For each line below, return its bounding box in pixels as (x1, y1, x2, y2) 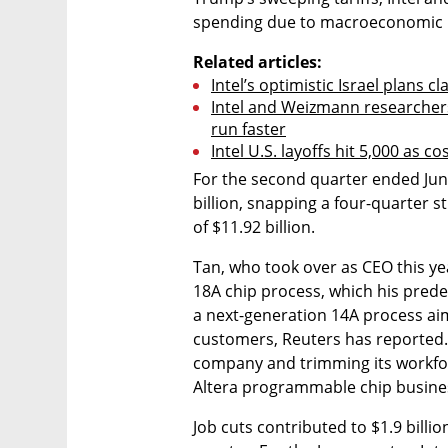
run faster (211, 117, 286, 140)
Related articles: (193, 50, 322, 73)
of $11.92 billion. (193, 215, 315, 238)
